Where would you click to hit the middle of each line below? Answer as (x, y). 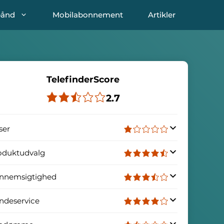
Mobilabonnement (88, 15)
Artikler (162, 15)
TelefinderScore (83, 79)
